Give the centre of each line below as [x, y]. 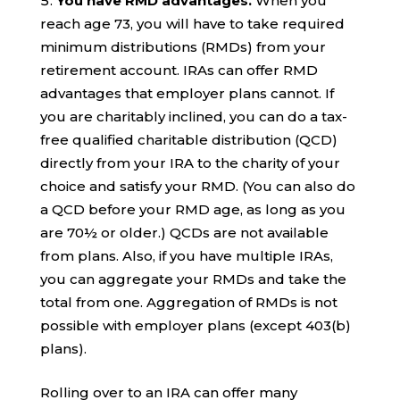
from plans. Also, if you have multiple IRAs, [186, 255]
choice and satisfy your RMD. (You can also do [197, 186]
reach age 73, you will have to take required [192, 23]
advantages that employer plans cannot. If [187, 93]
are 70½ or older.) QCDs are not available [184, 232]
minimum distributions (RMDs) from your [183, 46]
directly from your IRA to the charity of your [190, 162]
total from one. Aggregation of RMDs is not [188, 302]
